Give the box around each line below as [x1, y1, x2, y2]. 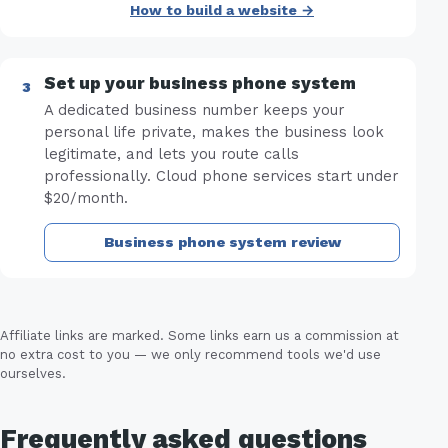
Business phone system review [103, 234, 341, 251]
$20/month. [44, 189, 128, 208]
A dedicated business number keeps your [44, 101, 344, 120]
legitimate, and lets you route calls [44, 145, 299, 164]
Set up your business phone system [44, 73, 356, 94]
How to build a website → [130, 2, 314, 19]
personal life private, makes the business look [44, 123, 384, 142]
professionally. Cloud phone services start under [44, 167, 398, 186]
